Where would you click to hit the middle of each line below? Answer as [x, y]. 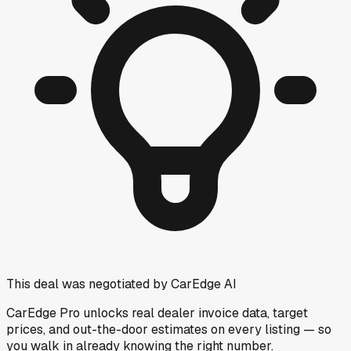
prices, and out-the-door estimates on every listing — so [169, 329]
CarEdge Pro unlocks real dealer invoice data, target [157, 313]
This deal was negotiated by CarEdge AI [121, 284]
